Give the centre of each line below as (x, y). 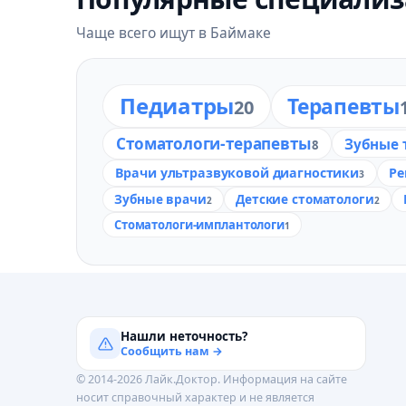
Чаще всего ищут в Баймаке (174, 33)
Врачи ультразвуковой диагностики (237, 173)
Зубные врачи (160, 198)
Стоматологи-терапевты (214, 143)
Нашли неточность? (184, 336)
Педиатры (177, 106)
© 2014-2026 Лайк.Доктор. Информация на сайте (212, 380)
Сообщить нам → (172, 351)
